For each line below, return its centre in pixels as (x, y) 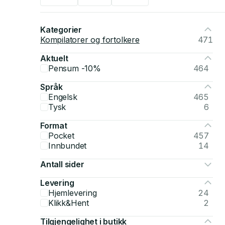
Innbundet (68, 146)
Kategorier (61, 30)
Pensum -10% (75, 68)
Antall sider (62, 164)
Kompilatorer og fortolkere (90, 40)
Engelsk (63, 97)
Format (54, 126)
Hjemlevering (73, 193)
